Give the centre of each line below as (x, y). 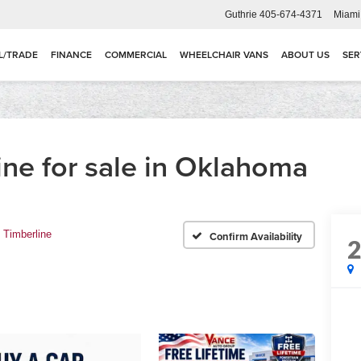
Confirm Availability (256, 236)
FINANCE (71, 55)
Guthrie (241, 14)
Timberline (27, 234)
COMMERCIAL (136, 55)
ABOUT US (305, 55)
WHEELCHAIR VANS (224, 55)
